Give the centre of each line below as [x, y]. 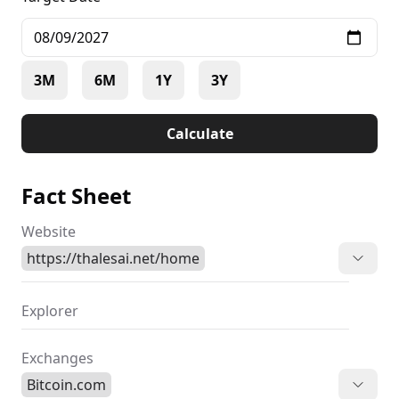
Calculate [199, 134]
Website [49, 232]
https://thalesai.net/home [113, 258]
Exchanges [57, 358]
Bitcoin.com [66, 385]
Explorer [50, 311]
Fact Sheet [76, 195]
